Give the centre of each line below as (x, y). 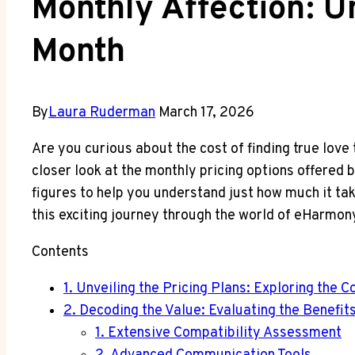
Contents (60, 252)
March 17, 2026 (206, 113)
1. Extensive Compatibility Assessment (218, 333)
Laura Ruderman (102, 113)
